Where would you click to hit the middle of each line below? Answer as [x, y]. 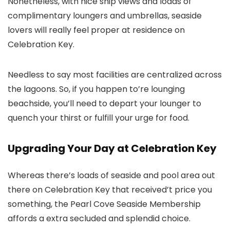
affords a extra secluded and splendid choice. [100, 219]
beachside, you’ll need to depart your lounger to [104, 104]
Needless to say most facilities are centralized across [115, 75]
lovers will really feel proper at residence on [96, 30]
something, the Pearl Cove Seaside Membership [104, 204]
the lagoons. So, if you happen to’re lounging [96, 89]
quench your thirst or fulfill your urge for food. [99, 118]
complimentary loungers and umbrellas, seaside [105, 16]
